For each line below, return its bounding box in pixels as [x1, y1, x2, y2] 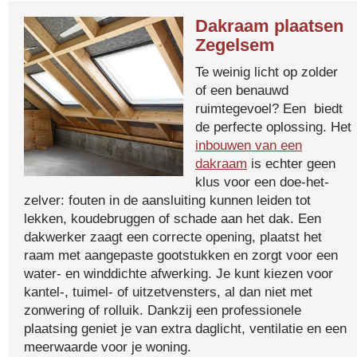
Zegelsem [195, 35, 275, 55]
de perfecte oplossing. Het [195, 119, 351, 135]
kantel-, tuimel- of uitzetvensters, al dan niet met [24, 284, 312, 300]
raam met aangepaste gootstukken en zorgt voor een [24, 247, 338, 263]
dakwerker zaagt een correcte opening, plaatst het [24, 229, 322, 245]
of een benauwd [195, 82, 288, 98]
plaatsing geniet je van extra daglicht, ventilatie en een [24, 320, 347, 336]
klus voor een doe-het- [195, 174, 329, 190]
